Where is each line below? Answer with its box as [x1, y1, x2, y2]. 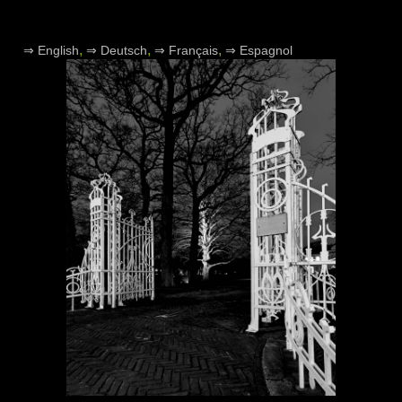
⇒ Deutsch [86, 43, 147, 57]
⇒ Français [154, 43, 218, 57]
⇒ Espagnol [225, 43, 293, 57]
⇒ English [23, 43, 79, 57]
